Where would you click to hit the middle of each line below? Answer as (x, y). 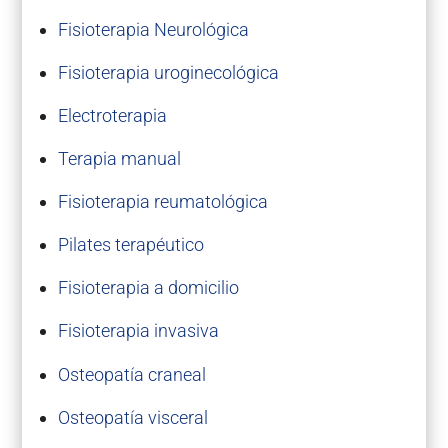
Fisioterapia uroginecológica (168, 72)
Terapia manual (119, 159)
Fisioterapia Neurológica (153, 29)
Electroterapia (112, 116)
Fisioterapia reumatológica (162, 202)
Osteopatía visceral (132, 417)
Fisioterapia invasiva (138, 331)
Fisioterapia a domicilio (148, 288)
